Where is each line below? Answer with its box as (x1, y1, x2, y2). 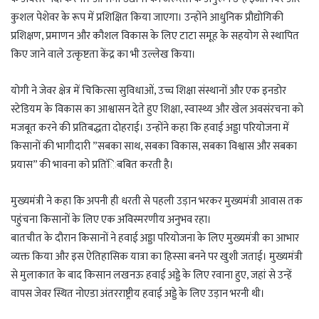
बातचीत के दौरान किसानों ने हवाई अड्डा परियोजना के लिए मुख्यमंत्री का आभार (11, 229, 299, 248)
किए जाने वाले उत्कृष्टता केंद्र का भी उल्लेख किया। (11, 46, 196, 64)
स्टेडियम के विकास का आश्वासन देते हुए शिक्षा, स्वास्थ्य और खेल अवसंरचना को (11, 100, 303, 119)
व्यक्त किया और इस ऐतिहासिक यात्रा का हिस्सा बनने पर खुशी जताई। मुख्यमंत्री (11, 248, 303, 266)
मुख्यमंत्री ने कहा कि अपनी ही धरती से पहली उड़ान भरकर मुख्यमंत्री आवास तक (11, 192, 303, 211)
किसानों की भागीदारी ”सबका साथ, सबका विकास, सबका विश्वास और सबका (11, 137, 297, 156)
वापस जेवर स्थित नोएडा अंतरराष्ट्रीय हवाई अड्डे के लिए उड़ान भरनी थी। (11, 285, 265, 303)
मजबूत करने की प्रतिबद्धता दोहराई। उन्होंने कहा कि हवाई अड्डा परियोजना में (11, 119, 289, 137)
